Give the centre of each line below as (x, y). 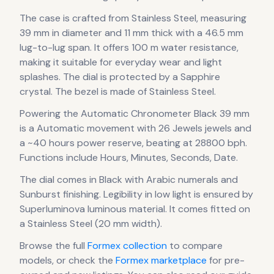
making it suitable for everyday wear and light (121, 62)
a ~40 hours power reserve (81, 143)
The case (41, 18)
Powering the (50, 114)
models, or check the (68, 261)
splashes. (40, 77)
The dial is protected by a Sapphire (140, 77)
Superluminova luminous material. (93, 209)
